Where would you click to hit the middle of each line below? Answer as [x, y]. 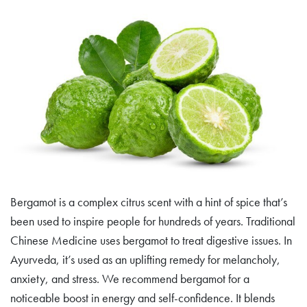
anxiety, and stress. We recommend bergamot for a [130, 278]
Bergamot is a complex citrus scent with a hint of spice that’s [149, 201]
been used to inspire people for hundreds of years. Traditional [153, 221]
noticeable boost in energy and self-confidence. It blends [143, 297]
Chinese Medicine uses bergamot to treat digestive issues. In [151, 240]
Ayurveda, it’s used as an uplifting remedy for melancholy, [145, 259]
